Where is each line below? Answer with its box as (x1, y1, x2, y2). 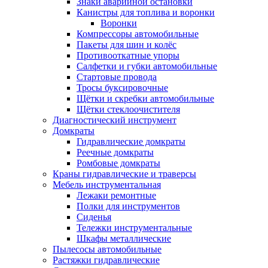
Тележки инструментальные (77, 223, 192, 233)
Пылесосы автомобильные (53, 244, 162, 254)
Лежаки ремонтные (77, 190, 156, 200)
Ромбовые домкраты (77, 158, 160, 168)
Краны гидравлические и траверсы (53, 169, 196, 179)
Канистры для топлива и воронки (77, 7, 215, 17)
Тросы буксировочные (77, 83, 168, 93)
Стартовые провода (77, 72, 157, 82)
